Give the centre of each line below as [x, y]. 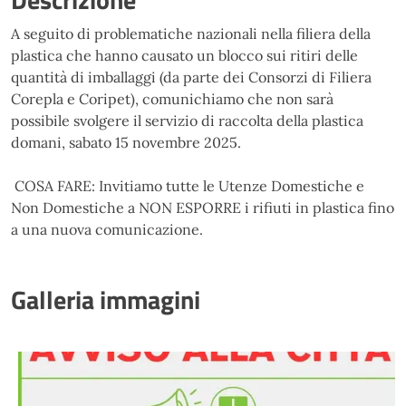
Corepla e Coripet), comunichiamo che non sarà [172, 99]
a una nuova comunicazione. [107, 230]
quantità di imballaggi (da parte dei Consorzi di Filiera [191, 77]
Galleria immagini [106, 300]
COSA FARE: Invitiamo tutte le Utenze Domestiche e [188, 186]
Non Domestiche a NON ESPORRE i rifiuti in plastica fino [203, 208]
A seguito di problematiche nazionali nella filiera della [191, 34]
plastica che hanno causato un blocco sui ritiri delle [184, 56]
